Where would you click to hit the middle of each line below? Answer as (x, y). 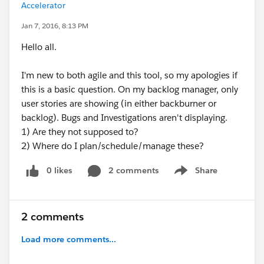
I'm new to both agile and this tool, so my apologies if (129, 75)
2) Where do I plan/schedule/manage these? (113, 146)
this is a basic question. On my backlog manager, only (130, 89)
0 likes (59, 170)
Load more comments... (69, 239)
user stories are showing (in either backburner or (119, 103)
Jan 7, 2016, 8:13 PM (55, 26)
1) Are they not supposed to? (80, 132)
